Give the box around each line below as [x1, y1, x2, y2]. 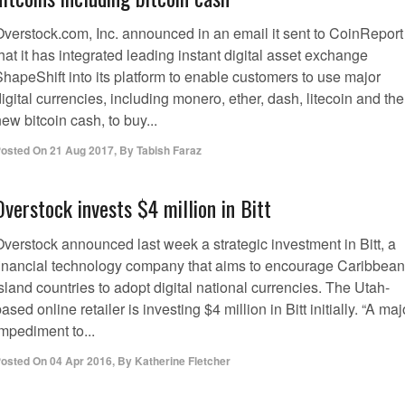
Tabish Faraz [137, 142, 202, 158]
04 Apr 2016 [50, 353, 112, 369]
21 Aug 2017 [50, 142, 114, 158]
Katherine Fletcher [135, 353, 231, 369]
